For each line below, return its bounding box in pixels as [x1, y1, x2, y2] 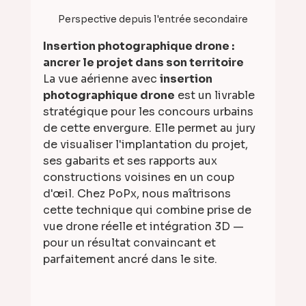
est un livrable [174, 87, 258, 102]
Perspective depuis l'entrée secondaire [57, 12, 248, 25]
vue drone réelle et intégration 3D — [42, 219, 247, 234]
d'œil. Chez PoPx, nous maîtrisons [42, 186, 234, 201]
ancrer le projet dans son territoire [42, 55, 244, 70]
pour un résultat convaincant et [42, 235, 219, 250]
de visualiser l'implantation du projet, [42, 137, 251, 152]
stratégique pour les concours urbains [42, 104, 256, 119]
